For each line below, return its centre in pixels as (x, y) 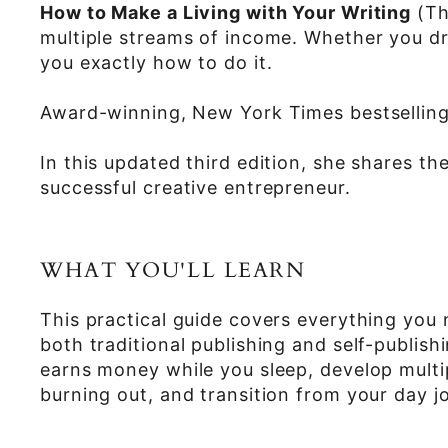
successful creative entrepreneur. (195, 187)
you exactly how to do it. (156, 62)
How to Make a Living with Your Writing (226, 12)
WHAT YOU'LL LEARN (173, 270)
